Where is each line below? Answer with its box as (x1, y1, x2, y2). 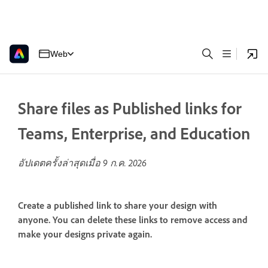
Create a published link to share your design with (18, 200, 217, 212)
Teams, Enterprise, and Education (18, 123, 250, 144)
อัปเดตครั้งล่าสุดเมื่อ (18, 157, 103, 169)
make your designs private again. (18, 229, 152, 240)
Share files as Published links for (18, 98, 242, 118)
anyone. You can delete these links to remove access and (18, 214, 248, 226)
